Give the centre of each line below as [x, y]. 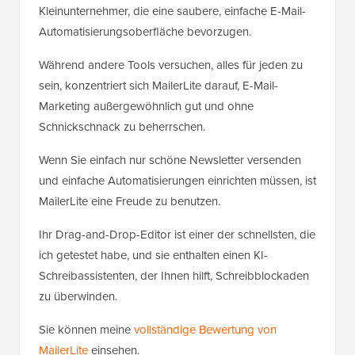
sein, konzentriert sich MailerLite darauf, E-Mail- [158, 86]
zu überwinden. [78, 297]
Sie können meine [86, 330]
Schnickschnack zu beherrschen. [122, 127]
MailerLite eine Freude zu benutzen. [130, 202]
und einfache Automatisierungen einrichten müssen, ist [177, 181]
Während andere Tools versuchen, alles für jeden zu [171, 65]
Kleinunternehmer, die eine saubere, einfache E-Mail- [172, 11]
